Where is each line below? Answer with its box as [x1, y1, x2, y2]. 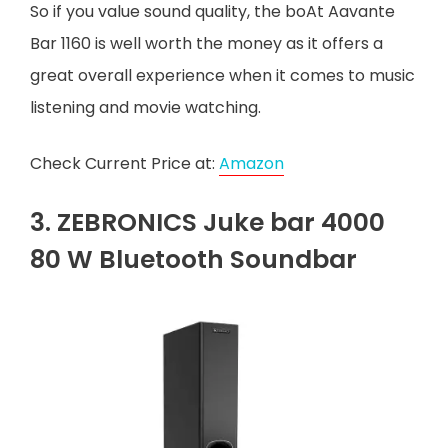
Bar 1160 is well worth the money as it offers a [30, 31, 383, 55]
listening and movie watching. [30, 95, 261, 119]
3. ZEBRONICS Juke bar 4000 [30, 204, 385, 240]
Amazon [219, 151, 284, 175]
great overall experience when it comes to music [30, 63, 415, 87]
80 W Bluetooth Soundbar [30, 241, 357, 277]
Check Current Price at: [30, 151, 219, 175]
